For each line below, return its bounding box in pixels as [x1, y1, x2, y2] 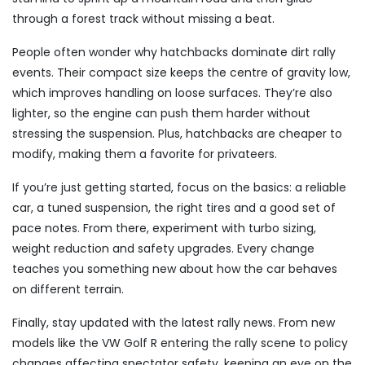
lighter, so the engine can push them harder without [12, 105, 310, 121]
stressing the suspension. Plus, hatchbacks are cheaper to [12, 125, 342, 142]
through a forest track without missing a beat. [12, 11, 275, 27]
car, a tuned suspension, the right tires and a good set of [12, 200, 336, 216]
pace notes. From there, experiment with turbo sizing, [12, 220, 316, 236]
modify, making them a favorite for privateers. [12, 146, 277, 162]
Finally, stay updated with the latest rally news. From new [12, 314, 335, 331]
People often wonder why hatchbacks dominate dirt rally [12, 44, 336, 60]
